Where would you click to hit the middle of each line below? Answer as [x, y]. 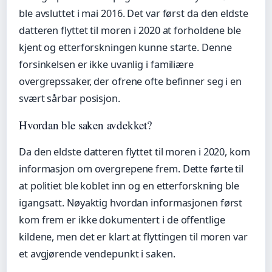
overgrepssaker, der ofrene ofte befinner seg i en [131, 82]
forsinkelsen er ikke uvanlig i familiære [106, 65]
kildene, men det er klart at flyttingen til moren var [133, 237]
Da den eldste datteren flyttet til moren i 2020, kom [134, 152]
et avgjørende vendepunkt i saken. [97, 254]
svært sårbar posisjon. [70, 99]
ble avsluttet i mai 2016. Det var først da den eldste [134, 14]
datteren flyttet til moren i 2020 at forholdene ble [130, 31]
